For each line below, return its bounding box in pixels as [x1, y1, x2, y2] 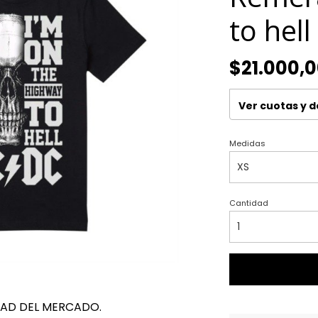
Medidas [229, 138, 265, 149]
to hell [229, 11, 311, 50]
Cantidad [229, 197, 268, 209]
